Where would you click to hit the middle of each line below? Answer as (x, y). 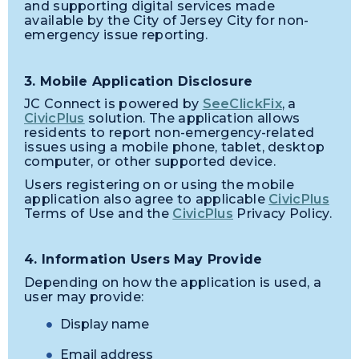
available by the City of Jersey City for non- (167, 21)
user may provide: (84, 296)
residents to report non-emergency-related (169, 133)
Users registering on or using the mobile (159, 184)
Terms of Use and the (99, 213)
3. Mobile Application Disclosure (139, 81)
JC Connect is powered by (113, 104)
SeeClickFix (242, 104)
